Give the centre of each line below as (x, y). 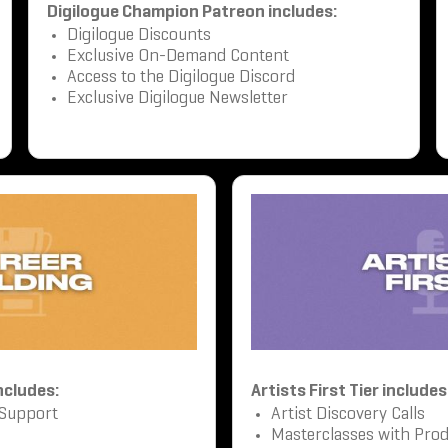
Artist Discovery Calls (348, 414)
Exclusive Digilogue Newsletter (177, 98)
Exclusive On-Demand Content (177, 56)
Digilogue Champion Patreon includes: (191, 12)
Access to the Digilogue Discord (180, 77)
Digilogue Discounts (138, 35)
